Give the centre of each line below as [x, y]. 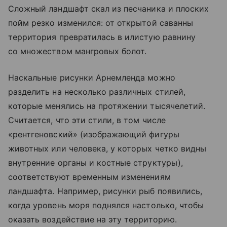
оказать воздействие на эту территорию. [92, 219]
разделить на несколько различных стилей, [97, 91]
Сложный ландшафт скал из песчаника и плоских [109, 8]
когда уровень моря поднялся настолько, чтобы [106, 205]
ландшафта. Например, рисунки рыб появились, [105, 191]
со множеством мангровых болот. [78, 51]
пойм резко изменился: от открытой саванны [101, 23]
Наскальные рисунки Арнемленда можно [92, 77]
